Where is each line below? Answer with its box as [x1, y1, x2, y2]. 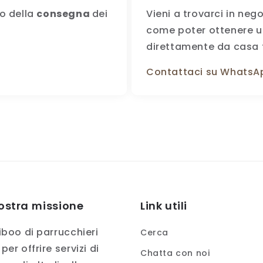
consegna [36, 7, 92, 21]
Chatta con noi [140, 247, 210, 259]
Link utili [140, 198, 187, 214]
